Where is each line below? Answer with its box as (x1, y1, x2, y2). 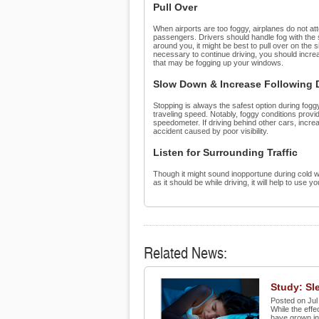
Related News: (144, 241, 227, 263)
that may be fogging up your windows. (153, 58, 283, 67)
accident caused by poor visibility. (153, 127, 268, 135)
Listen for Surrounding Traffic (153, 147, 298, 158)
